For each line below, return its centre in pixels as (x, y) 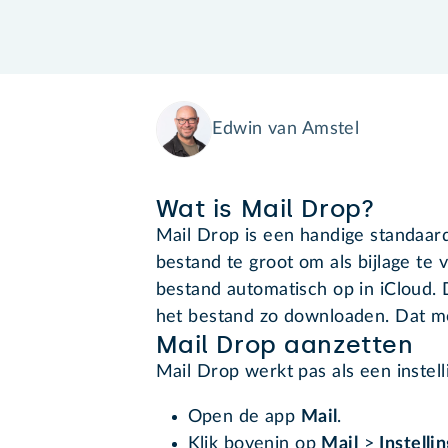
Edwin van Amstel (286, 129)
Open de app (244, 417)
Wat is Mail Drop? (265, 209)
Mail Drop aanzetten (284, 345)
